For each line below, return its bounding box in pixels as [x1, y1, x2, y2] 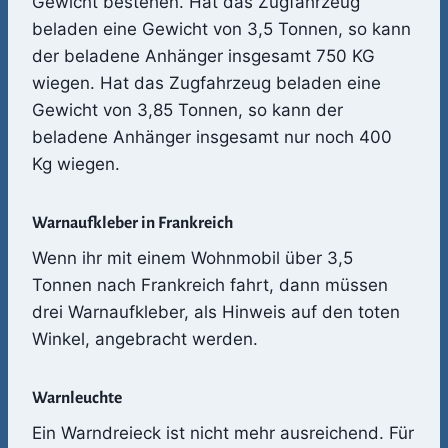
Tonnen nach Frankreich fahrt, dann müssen [32, 275, 388, 295]
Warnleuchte [32, 389, 122, 407]
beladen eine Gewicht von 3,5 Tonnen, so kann [32, 19, 411, 40]
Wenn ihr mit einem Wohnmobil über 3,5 [32, 248, 353, 268]
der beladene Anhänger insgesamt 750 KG [32, 46, 375, 67]
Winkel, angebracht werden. [32, 329, 258, 349]
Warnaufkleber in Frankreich [32, 214, 233, 233]
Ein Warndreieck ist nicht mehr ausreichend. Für [32, 422, 414, 443]
